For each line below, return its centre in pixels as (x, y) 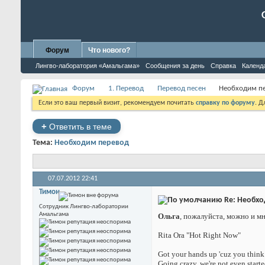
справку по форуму (225, 103)
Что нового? (109, 50)
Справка (223, 66)
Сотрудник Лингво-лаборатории (84, 207)
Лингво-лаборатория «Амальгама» (88, 66)
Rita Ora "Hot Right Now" (199, 235)
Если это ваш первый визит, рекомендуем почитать (117, 103)
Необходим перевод (92, 143)
